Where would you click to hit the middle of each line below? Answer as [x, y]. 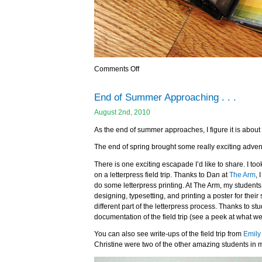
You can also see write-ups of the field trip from [169, 234]
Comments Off [117, 69]
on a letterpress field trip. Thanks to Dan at [162, 175]
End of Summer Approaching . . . [165, 97]
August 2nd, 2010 [122, 112]
